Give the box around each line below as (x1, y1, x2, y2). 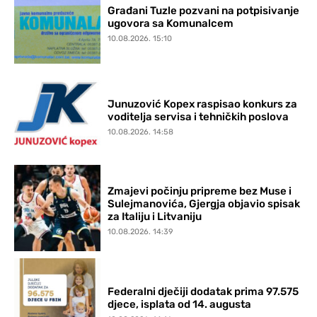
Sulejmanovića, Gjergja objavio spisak (108, 197, 301, 211)
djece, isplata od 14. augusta (108, 297, 252, 311)
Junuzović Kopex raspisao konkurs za (108, 97, 298, 110)
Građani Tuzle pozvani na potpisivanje (108, 4, 300, 17)
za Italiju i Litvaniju (108, 210, 202, 224)
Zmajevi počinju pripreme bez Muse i (108, 185, 292, 198)
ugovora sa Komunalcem (108, 16, 234, 30)
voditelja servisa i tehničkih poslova (108, 110, 289, 123)
